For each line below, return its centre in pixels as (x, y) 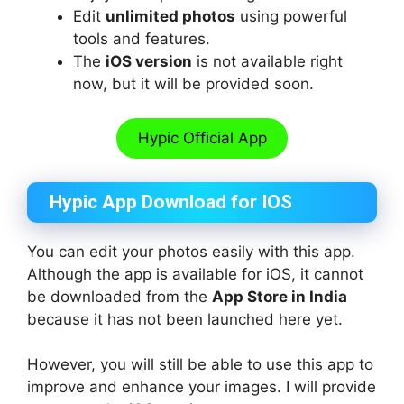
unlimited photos (170, 16)
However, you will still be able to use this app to (200, 365)
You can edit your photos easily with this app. (191, 251)
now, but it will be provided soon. (193, 83)
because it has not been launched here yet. (185, 319)
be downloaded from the (119, 296)
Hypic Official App (202, 138)
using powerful (291, 16)
